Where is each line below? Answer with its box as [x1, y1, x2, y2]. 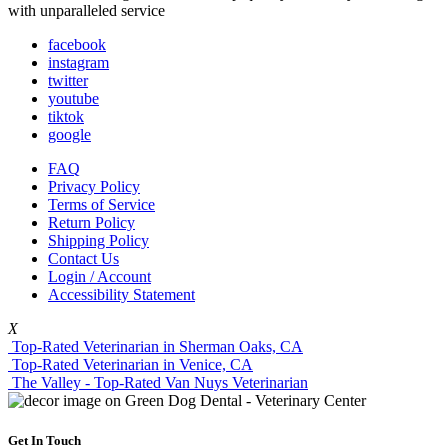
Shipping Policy [48, 232, 149, 250]
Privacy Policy [48, 178, 140, 196]
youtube [48, 90, 99, 108]
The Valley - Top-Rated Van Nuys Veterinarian [8, 374, 308, 392]
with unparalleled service [8, 2, 165, 20]
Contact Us [48, 250, 119, 268]
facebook [48, 36, 106, 54]
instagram [48, 54, 109, 72]
